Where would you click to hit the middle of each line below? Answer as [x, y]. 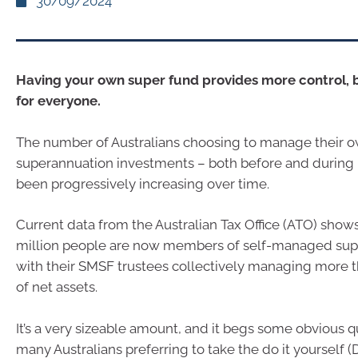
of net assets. [57, 287]
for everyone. [58, 101]
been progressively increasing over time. [143, 183]
